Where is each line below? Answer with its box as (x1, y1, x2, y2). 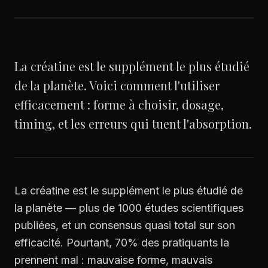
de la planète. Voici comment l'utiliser (14, 77, 220, 93)
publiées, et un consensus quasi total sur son (14, 219, 235, 232)
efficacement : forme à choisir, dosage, (14, 96, 224, 112)
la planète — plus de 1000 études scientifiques (14, 202, 243, 214)
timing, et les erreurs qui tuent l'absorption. (14, 115, 252, 132)
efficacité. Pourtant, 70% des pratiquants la (14, 236, 229, 249)
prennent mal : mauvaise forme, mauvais (14, 254, 212, 266)
